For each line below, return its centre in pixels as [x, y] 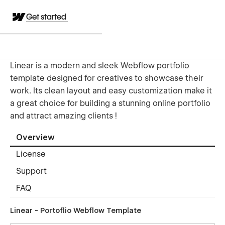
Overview [35, 138]
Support [31, 171]
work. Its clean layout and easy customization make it [111, 90]
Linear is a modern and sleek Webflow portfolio [100, 65]
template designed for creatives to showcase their [107, 78]
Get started [47, 17]
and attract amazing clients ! [64, 116]
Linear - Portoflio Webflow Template [76, 210]
